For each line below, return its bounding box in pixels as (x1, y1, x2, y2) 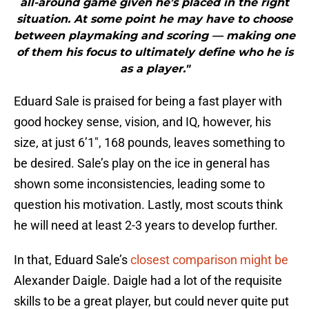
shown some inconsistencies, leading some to (14, 177, 265, 192)
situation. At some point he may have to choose (17, 12, 292, 26)
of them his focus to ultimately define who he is (16, 46, 293, 59)
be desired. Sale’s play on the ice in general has (14, 156, 270, 171)
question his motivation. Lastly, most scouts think (14, 197, 283, 212)
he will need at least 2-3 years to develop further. (14, 218, 278, 233)
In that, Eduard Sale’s (14, 252, 130, 268)
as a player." (119, 62, 190, 76)
